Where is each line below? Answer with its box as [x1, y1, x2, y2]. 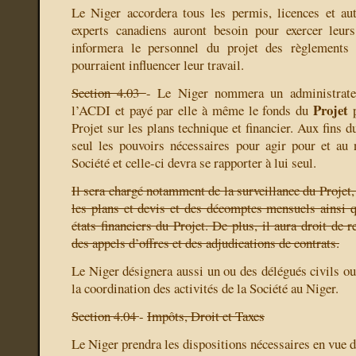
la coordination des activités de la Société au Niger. [72, 279, 339, 298]
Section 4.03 [72, 83, 146, 103]
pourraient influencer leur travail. [72, 56, 244, 75]
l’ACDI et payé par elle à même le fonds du [72, 101, 313, 120]
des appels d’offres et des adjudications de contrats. [72, 234, 339, 253]
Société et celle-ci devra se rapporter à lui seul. [72, 153, 316, 172]
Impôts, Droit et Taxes [147, 307, 265, 326]
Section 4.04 [72, 307, 139, 326]
